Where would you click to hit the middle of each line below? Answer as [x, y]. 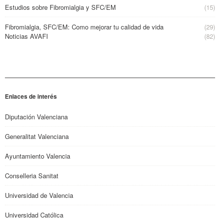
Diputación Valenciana [36, 116]
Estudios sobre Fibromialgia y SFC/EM [60, 7]
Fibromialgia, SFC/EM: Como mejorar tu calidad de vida [84, 27]
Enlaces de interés [31, 96]
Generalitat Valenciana [37, 136]
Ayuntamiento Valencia [38, 156]
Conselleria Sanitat [32, 175]
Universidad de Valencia [39, 195]
